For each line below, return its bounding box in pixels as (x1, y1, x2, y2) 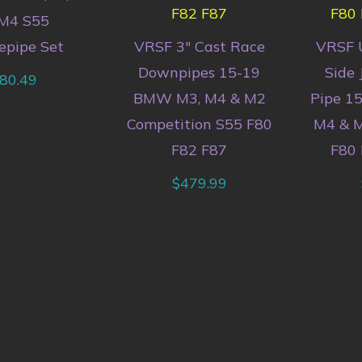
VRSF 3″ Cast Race (133, 36, 265, 56)
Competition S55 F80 (126, 114, 272, 133)
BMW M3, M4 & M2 (133, 88, 266, 107)
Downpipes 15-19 (137, 62, 260, 82)
